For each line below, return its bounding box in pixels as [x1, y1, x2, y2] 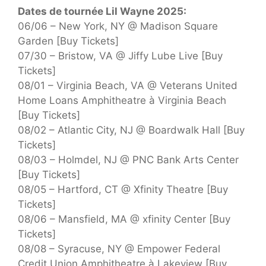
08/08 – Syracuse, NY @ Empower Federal [18, 242, 220, 255]
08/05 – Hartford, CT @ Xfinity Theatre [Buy [18, 183, 228, 195]
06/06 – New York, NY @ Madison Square [18, 20, 218, 32]
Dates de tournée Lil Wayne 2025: [18, 5, 186, 17]
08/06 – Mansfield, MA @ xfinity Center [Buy [18, 213, 230, 225]
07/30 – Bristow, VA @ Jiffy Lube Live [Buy [18, 49, 223, 62]
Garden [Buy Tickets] [18, 34, 119, 47]
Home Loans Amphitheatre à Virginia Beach [18, 94, 226, 106]
